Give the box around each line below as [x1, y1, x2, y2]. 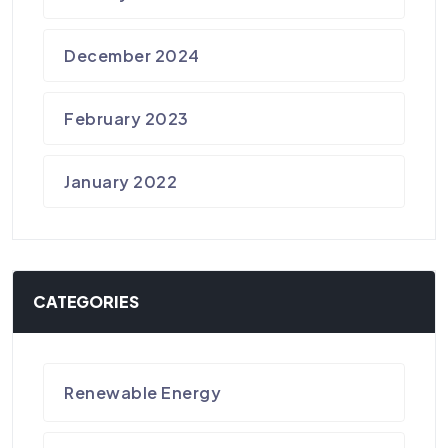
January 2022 [64, 171, 178, 193]
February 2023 [64, 108, 189, 130]
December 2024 [64, 45, 200, 67]
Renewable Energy [64, 382, 222, 404]
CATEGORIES [33, 291, 139, 313]
